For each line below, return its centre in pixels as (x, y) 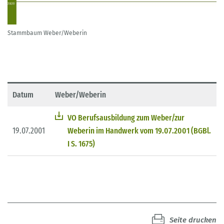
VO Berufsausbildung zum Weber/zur (126, 117)
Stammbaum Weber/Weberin (47, 33)
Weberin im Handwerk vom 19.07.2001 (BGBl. (139, 130)
